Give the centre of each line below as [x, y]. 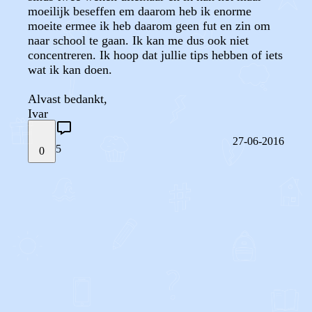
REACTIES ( [71, 282]
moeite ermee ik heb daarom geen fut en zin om [149, 26]
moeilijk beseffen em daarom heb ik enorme [140, 11]
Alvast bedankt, [68, 99]
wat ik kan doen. [70, 70]
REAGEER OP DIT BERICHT [102, 239]
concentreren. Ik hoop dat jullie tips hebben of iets [155, 55]
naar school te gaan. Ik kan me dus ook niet [138, 40]
